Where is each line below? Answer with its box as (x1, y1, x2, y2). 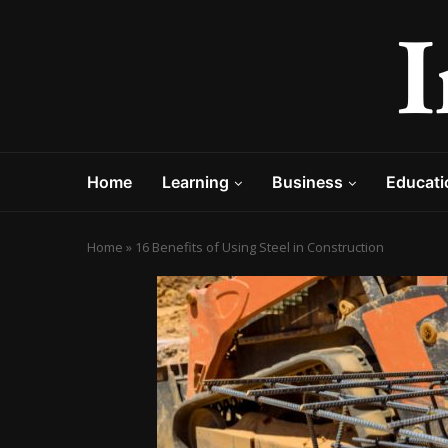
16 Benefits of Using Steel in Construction (135, 238, 384, 256)
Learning (162, 172, 229, 192)
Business (272, 172, 343, 192)
